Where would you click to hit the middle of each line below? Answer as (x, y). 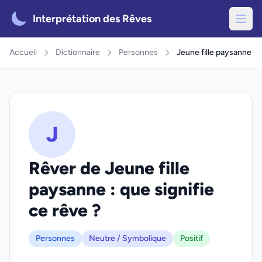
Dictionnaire (78, 52)
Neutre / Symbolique (127, 238)
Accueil (23, 52)
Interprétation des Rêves (92, 19)
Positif (192, 238)
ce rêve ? (65, 210)
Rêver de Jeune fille (109, 168)
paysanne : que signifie (121, 189)
